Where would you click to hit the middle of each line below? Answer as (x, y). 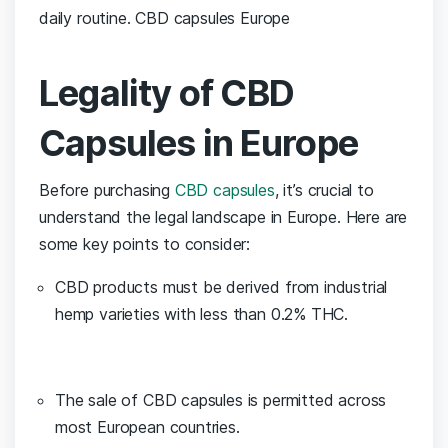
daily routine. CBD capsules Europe (165, 18)
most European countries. (147, 427)
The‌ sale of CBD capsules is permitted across (221, 400)
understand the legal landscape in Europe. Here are (223, 217)
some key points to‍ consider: (145, 244)
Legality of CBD (167, 93)
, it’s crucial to (324, 190)
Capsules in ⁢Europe (198, 143)
